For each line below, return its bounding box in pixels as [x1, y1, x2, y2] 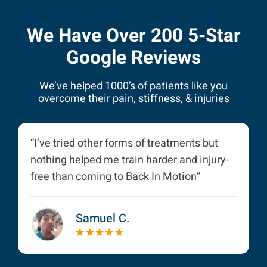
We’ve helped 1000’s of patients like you [39, 77, 228, 94]
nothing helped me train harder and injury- [30, 151, 229, 168]
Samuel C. [76, 209, 129, 227]
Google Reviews [66, 44, 201, 72]
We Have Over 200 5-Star [26, 21, 241, 49]
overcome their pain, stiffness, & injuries [38, 90, 229, 107]
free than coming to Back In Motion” [30, 168, 200, 185]
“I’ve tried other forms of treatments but [30, 135, 218, 151]
